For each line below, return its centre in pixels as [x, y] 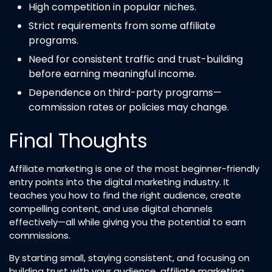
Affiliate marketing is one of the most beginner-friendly [134, 168]
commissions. [40, 235]
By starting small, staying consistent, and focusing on [129, 257]
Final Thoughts [78, 140]
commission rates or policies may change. [129, 107]
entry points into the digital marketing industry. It [119, 182]
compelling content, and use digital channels [111, 208]
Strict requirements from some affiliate [122, 25]
